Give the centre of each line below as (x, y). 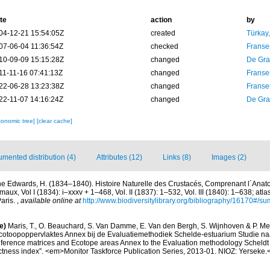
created (163, 33)
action (161, 20)
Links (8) (177, 157)
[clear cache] (54, 121)
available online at (51, 201)
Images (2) (229, 157)
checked (164, 46)
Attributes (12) (119, 157)
